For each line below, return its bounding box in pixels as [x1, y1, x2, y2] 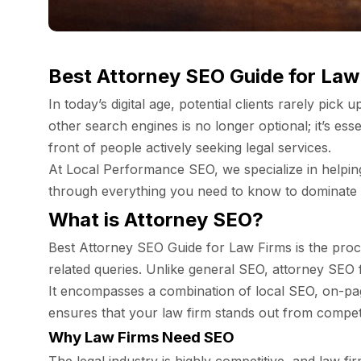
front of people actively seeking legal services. [48, 139, 331, 156]
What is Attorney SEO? [48, 208, 263, 231]
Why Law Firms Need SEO [48, 328, 234, 346]
